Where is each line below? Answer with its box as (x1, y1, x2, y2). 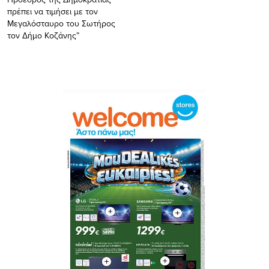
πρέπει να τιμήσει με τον (7, 5, 98, 17)
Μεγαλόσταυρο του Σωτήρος (7, 17, 115, 29)
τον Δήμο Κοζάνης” (7, 29, 79, 41)
